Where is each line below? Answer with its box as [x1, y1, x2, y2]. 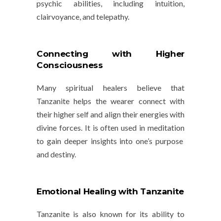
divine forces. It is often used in [37, 123, 147, 133]
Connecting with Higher [37, 49, 184, 59]
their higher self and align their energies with [37, 110, 184, 119]
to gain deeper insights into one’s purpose [37, 136, 184, 146]
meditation [147, 123, 184, 133]
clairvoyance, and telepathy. [37, 12, 129, 22]
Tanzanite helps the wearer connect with [37, 96, 184, 106]
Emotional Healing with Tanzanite [37, 186, 184, 197]
